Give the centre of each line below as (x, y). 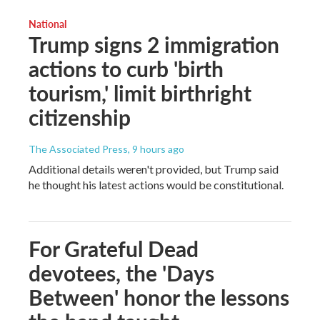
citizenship (80, 117)
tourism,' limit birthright (140, 92)
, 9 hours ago (156, 149)
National (47, 23)
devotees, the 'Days (121, 272)
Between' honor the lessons (159, 297)
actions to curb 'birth (126, 68)
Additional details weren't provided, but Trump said (154, 169)
